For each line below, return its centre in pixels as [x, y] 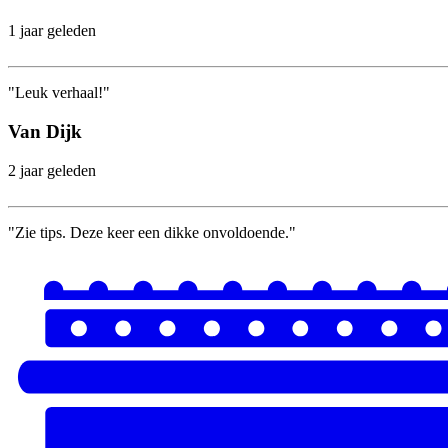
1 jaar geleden [52, 31]
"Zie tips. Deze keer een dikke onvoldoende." [152, 232]
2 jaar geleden [52, 170]
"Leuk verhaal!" [59, 93]
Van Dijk [45, 131]
